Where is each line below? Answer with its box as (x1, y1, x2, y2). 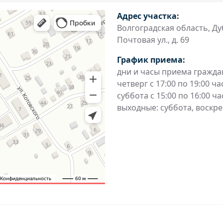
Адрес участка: (116, 10, 179, 21)
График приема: (116, 54, 185, 65)
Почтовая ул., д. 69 (116, 34, 189, 45)
